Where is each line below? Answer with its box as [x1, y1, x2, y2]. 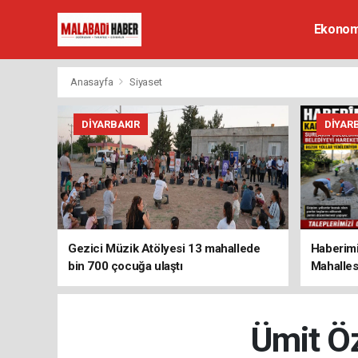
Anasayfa [70, 76, 116, 88]
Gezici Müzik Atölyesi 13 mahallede [68, 241, 261, 256]
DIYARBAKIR [82, 118, 141, 130]
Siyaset [129, 76, 162, 88]
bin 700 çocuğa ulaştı [68, 259, 183, 273]
